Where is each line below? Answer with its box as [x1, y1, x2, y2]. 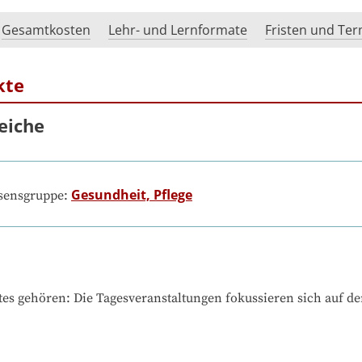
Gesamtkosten [2, 21, 90, 40]
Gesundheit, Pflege [70, 185, 192, 204]
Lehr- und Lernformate [108, 21, 247, 40]
